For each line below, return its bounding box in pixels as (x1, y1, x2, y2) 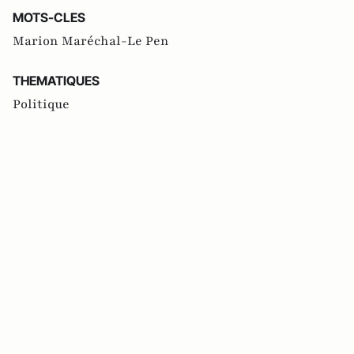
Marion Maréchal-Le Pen (13, 32, 169, 50)
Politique (13, 96, 70, 113)
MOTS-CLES (13, 9, 85, 25)
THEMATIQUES (13, 73, 100, 88)
